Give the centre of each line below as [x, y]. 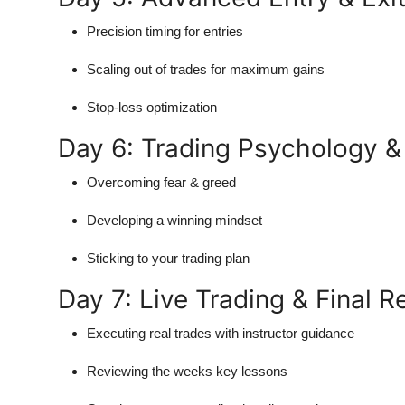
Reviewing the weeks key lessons [187, 372]
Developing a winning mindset [174, 221]
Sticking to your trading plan [168, 259]
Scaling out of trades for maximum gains [206, 70]
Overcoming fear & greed [161, 183]
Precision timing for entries [165, 32]
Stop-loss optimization [152, 108]
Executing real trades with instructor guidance [221, 334]
